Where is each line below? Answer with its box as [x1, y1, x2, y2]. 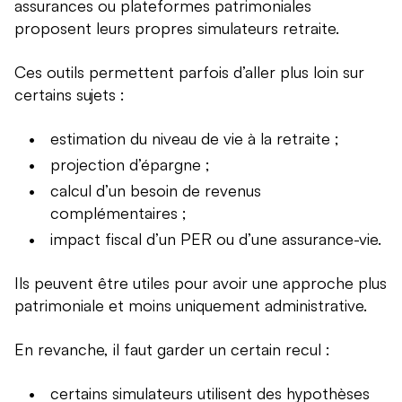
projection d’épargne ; [50, 154, 210, 175]
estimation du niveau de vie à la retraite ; [50, 128, 339, 149]
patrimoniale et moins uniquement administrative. [14, 295, 367, 316]
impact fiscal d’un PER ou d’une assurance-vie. [50, 229, 381, 249]
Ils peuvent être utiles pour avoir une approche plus [14, 273, 387, 293]
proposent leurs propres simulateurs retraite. [14, 18, 339, 39]
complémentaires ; [50, 203, 187, 223]
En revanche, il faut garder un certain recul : [14, 339, 330, 360]
